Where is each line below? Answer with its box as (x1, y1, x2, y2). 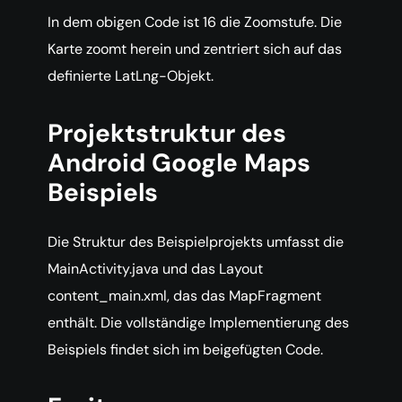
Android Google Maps (48, 146, 310, 180)
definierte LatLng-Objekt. (48, 66, 214, 86)
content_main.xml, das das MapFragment (48, 286, 321, 306)
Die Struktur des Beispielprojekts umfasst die (48, 232, 344, 252)
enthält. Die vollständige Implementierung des (48, 313, 349, 333)
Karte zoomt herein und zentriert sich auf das (48, 39, 342, 59)
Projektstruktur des (48, 117, 286, 151)
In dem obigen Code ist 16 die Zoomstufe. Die (48, 13, 342, 32)
